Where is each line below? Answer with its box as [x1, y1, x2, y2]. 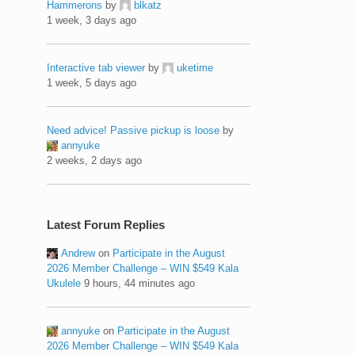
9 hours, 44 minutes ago [84, 277, 196, 289]
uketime [177, 61, 214, 74]
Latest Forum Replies [47, 217, 166, 231]
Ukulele [47, 277, 82, 289]
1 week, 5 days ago [47, 76, 137, 89]
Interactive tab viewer [47, 61, 146, 74]
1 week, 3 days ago [47, 13, 137, 26]
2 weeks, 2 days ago [47, 154, 143, 166]
